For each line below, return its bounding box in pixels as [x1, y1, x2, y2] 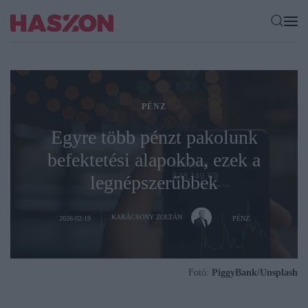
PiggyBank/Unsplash [212, 267, 298, 278]
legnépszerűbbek [90, 171, 218, 193]
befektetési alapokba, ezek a [47, 148, 261, 170]
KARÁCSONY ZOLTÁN [111, 212, 184, 221]
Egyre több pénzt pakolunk [50, 126, 258, 148]
